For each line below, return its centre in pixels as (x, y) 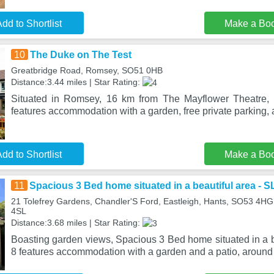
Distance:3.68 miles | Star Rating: (76, 223)
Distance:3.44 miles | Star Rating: (76, 82)
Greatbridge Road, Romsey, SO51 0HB (87, 70)
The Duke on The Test (80, 55)
